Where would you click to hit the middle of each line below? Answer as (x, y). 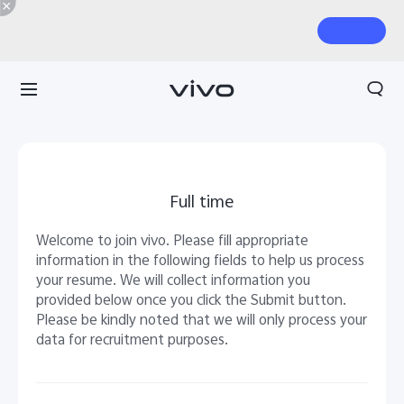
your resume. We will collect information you (173, 281)
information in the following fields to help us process (200, 262)
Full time (202, 204)
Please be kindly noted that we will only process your (201, 321)
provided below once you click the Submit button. (191, 301)
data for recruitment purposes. (132, 341)
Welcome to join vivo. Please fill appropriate (172, 242)
